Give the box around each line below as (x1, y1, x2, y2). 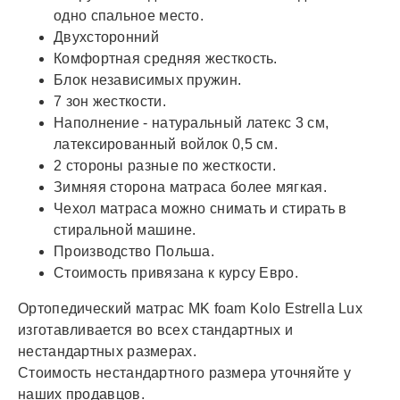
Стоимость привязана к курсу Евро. (54, 265, 298, 281)
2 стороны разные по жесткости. (54, 158, 276, 174)
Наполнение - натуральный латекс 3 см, (54, 115, 329, 131)
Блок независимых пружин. (54, 72, 242, 88)
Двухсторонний (54, 29, 159, 46)
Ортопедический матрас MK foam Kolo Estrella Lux (18, 301, 363, 317)
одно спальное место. (54, 8, 204, 24)
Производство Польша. (54, 244, 214, 260)
